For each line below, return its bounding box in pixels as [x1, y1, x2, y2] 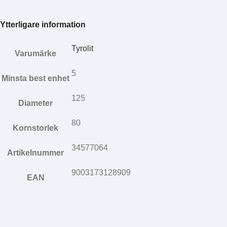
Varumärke [15, 49, 56, 58]
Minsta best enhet [2, 74, 69, 83]
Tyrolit [71, 44, 93, 53]
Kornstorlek [13, 124, 58, 132]
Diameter [18, 99, 53, 107]
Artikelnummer [7, 148, 64, 157]
